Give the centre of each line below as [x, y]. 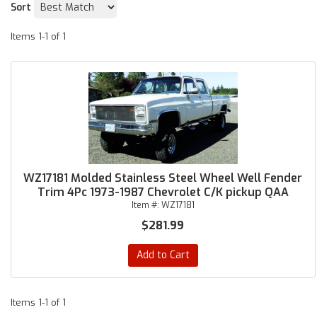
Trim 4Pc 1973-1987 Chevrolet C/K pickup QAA [163, 192]
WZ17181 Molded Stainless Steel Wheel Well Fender [163, 178]
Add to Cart [163, 255]
